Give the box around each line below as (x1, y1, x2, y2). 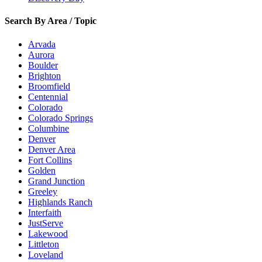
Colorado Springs (28, 112, 93, 123)
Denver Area (28, 144, 75, 154)
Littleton (28, 239, 59, 249)
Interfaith (28, 207, 61, 218)
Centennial (28, 91, 68, 102)
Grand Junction (28, 175, 85, 186)
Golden (28, 165, 56, 175)
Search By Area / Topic (5, 16, 96, 26)
